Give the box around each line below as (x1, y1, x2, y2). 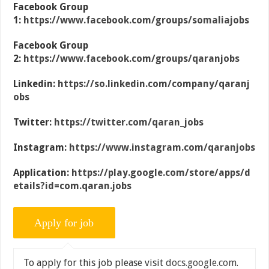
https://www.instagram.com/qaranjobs (69, 142, 256, 153)
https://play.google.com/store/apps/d (71, 167, 251, 178)
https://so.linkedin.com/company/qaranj (58, 78, 250, 89)
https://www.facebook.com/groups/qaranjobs (23, 53, 240, 64)
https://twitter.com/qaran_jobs (54, 116, 204, 128)
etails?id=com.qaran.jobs (13, 180, 132, 192)
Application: (13, 167, 72, 178)
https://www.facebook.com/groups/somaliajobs (23, 14, 250, 26)
